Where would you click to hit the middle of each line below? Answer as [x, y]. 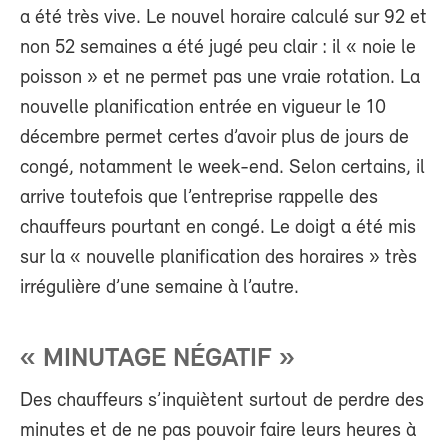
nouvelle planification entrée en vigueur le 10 [203, 107]
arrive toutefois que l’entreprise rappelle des [199, 197]
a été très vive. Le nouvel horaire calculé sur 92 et [223, 17]
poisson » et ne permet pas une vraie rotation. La [220, 77]
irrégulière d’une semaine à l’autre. [159, 287]
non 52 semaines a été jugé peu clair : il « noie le [218, 47]
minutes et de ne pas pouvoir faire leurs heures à [218, 431]
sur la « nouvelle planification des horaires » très [218, 257]
